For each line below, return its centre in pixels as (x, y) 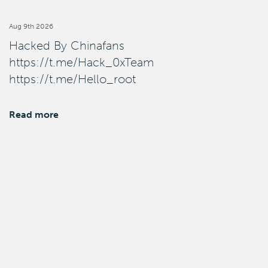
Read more (34, 115)
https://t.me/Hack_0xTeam (81, 63)
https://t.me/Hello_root (72, 79)
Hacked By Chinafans (67, 46)
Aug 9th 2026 (31, 27)
